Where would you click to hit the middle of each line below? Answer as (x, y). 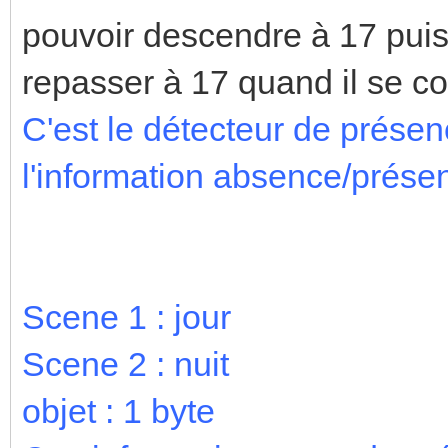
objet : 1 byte (118, 410)
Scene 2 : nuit (125, 363)
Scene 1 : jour (126, 316)
